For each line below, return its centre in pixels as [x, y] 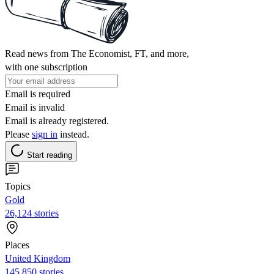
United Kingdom [38, 258]
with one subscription [46, 67]
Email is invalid [35, 107]
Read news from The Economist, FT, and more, [97, 53]
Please [18, 134]
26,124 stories [32, 213]
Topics [18, 186]
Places [17, 245]
